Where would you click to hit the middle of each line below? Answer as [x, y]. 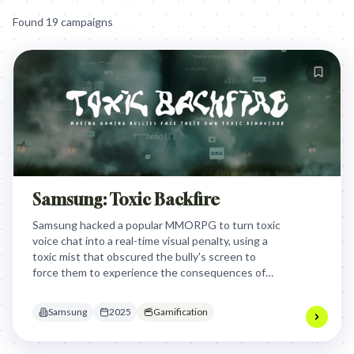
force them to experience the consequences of [149, 272]
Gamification [181, 312]
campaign [83, 22]
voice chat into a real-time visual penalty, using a [150, 241]
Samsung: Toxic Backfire [126, 200]
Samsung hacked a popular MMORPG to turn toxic [156, 225]
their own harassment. [88, 288]
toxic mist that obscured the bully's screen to [144, 256]
